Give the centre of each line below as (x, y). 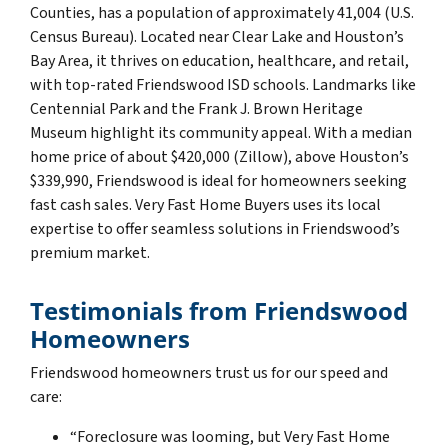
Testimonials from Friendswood (219, 310)
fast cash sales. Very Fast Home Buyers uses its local (205, 204)
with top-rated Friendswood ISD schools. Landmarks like (223, 84)
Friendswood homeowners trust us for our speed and (209, 372)
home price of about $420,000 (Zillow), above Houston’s (219, 156)
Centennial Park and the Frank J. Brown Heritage (196, 108)
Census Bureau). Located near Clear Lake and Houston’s (217, 36)
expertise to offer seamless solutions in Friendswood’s (215, 228)
